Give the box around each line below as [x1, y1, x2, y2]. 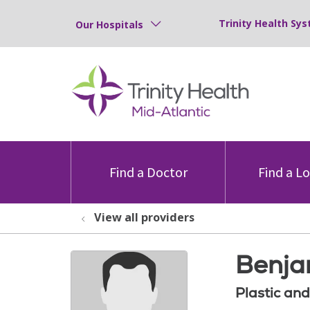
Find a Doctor [109, 163, 188, 181]
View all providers [94, 210, 194, 225]
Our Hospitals [75, 17, 143, 31]
